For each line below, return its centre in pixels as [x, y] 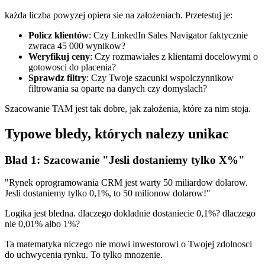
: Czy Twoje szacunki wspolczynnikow [160, 77]
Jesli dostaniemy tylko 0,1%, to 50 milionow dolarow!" [108, 193]
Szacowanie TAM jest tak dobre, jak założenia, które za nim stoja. [128, 108]
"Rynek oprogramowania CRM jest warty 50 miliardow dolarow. [126, 183]
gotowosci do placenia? [72, 67]
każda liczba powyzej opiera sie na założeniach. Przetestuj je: [119, 15]
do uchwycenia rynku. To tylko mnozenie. [84, 255]
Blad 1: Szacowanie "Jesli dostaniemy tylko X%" [125, 160]
